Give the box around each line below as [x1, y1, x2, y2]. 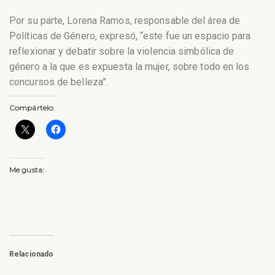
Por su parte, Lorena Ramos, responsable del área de [9, 15, 241, 27]
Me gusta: [9, 165, 44, 174]
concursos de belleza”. [9, 76, 109, 88]
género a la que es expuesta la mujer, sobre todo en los [9, 61, 250, 73]
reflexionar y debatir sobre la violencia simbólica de [9, 45, 234, 58]
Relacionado [9, 249, 54, 258]
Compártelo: [9, 103, 55, 112]
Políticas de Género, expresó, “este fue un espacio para [9, 30, 251, 42]
